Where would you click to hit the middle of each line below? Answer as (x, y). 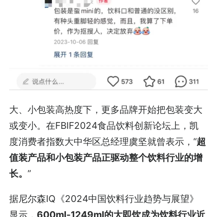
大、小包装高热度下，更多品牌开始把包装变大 (106, 110)
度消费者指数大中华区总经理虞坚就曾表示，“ (103, 142)
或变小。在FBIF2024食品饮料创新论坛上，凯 (104, 126)
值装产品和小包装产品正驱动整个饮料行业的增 (106, 158)
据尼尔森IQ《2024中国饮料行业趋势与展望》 (104, 199)
